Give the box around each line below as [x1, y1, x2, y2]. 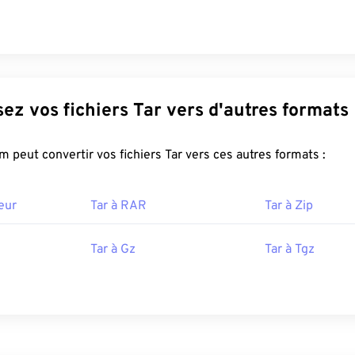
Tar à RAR [90, 198, 147, 215]
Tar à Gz [90, 242, 136, 258]
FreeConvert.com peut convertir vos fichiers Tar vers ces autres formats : [165, 147, 326, 164]
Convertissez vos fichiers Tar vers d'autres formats [133, 100, 349, 124]
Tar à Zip [265, 198, 313, 215]
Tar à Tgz [265, 242, 315, 258]
